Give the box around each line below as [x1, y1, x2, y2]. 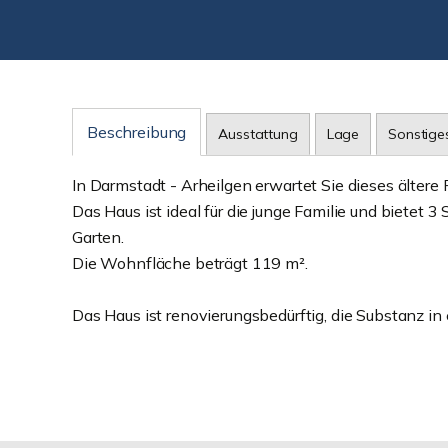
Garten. [72, 227, 124, 247]
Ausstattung [218, 125, 298, 143]
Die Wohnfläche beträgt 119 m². [72, 253, 308, 273]
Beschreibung [87, 122, 187, 142]
